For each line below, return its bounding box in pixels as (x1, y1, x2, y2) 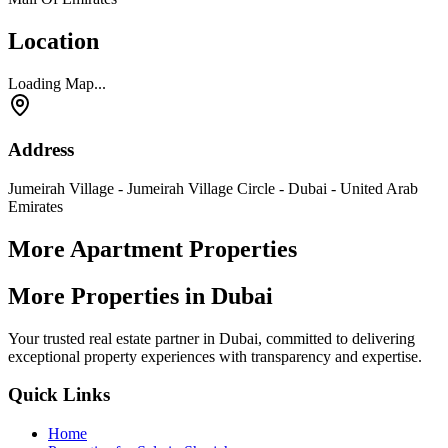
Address (8, 139, 74, 161)
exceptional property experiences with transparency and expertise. (8, 347, 422, 365)
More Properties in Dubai (8, 282, 273, 309)
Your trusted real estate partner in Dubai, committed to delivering (8, 329, 415, 347)
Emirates (8, 198, 63, 216)
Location (8, 27, 99, 54)
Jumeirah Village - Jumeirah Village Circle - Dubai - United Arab (8, 180, 418, 198)
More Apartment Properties (8, 235, 297, 262)
